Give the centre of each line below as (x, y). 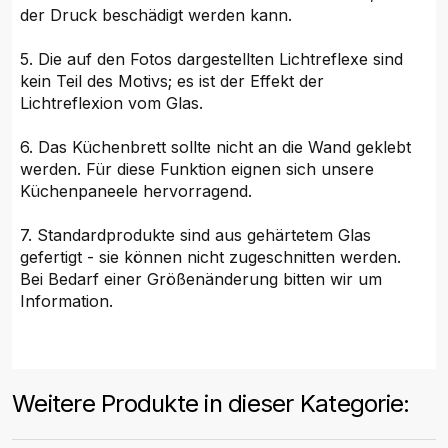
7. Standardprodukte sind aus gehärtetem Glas (196, 235)
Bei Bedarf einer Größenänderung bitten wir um (201, 279)
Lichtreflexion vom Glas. (112, 103)
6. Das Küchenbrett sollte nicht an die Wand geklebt (216, 147)
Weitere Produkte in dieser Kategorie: (211, 403)
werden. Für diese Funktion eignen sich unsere (197, 169)
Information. (67, 301)
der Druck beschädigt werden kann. (156, 15)
